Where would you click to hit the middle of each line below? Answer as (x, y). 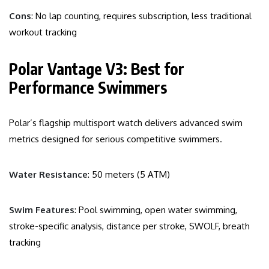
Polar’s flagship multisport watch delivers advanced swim (126, 123)
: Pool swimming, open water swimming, (156, 210)
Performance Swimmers (88, 88)
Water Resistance (48, 175)
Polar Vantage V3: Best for (97, 69)
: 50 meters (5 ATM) (129, 175)
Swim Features (42, 210)
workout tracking (43, 32)
